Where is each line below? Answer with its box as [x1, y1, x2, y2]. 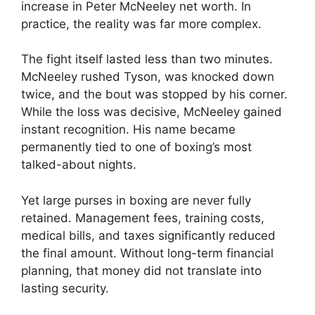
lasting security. [21, 281, 109, 295]
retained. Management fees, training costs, [21, 210, 264, 225]
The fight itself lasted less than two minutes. [21, 52, 273, 67]
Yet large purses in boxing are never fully [21, 193, 251, 207]
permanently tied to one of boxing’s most [21, 140, 252, 155]
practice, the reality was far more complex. [21, 16, 262, 31]
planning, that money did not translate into [21, 263, 262, 278]
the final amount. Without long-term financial [21, 245, 274, 260]
